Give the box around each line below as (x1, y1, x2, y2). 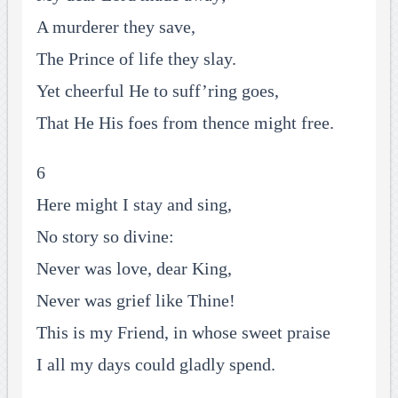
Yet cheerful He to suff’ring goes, (36, 81, 279, 101)
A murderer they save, (36, 17, 195, 37)
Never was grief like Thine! (36, 291, 235, 311)
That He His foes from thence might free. (36, 113, 334, 133)
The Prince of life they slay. (36, 49, 236, 69)
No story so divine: (36, 227, 174, 247)
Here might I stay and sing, (36, 195, 232, 215)
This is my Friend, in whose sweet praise (36, 322, 330, 343)
